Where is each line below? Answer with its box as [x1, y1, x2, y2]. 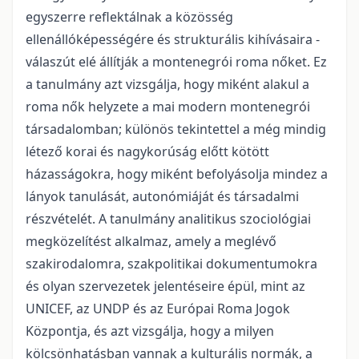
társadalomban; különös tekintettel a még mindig [26, 120, 326, 139]
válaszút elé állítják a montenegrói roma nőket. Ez [26, 53, 327, 71]
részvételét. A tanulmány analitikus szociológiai [26, 210, 311, 228]
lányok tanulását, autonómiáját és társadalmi [26, 188, 299, 206]
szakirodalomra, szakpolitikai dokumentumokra [26, 255, 317, 273]
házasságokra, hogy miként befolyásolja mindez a [26, 165, 328, 184]
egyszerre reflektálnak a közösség [26, 8, 233, 26]
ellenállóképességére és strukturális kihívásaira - [26, 30, 320, 49]
